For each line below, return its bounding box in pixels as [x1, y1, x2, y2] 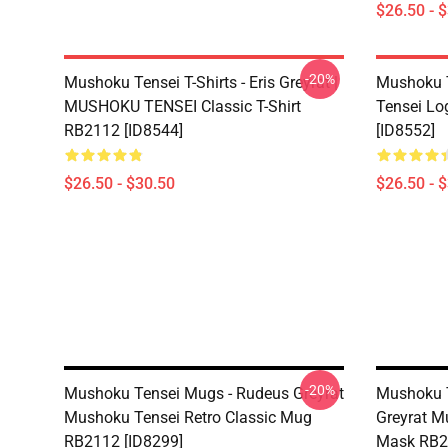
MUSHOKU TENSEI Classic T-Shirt [64, 97, 301, 116]
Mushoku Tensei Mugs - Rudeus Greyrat [64, 384, 344, 403]
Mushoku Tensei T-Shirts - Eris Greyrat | [64, 73, 338, 92]
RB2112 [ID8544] [64, 121, 183, 140]
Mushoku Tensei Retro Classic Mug [64, 408, 312, 427]
